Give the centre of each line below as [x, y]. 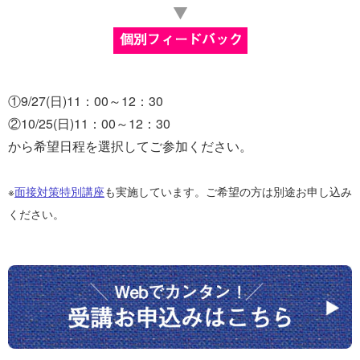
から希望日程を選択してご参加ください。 [130, 146]
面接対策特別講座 [59, 192]
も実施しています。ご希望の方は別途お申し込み [228, 192]
